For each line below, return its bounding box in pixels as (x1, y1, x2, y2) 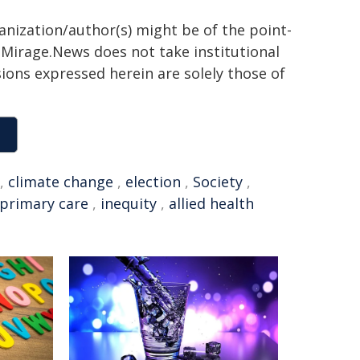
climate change (8, 172, 113, 191)
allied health (169, 194, 254, 213)
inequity (100, 194, 157, 213)
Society (193, 172, 243, 191)
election (125, 172, 181, 191)
